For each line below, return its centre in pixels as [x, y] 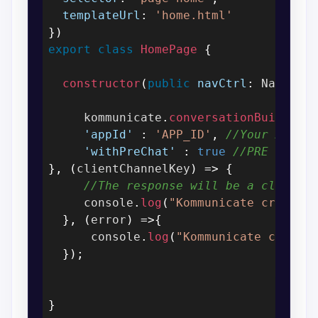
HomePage [169, 49]
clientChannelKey [134, 168]
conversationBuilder [237, 117]
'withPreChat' [130, 151]
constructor [102, 83]
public [169, 83]
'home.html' [194, 15]
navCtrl [223, 83]
